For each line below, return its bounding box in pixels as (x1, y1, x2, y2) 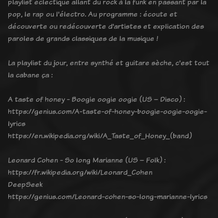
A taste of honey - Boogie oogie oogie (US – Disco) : (8, 93, 185, 104)
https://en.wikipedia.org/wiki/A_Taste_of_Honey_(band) (8, 130, 192, 141)
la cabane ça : (8, 69, 53, 80)
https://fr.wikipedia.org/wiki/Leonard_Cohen (8, 166, 152, 177)
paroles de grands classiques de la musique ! (8, 33, 158, 43)
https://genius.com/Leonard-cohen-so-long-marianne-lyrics (8, 191, 207, 201)
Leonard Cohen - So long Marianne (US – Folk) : (8, 154, 165, 165)
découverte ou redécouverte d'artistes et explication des (8, 20, 204, 31)
